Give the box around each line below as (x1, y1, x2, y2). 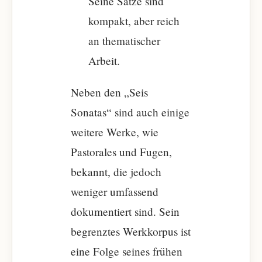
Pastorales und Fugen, (71, 144, 172, 159)
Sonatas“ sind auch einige (71, 105, 189, 119)
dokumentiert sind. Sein (71, 204, 180, 219)
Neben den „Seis (71, 85, 148, 99)
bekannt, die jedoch (71, 164, 161, 179)
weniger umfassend (71, 184, 158, 199)
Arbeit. (88, 53, 120, 68)
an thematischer (88, 33, 160, 48)
